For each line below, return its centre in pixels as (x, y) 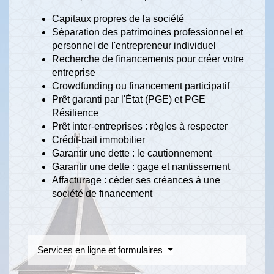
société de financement (102, 194)
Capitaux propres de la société (118, 19)
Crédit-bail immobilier (98, 140)
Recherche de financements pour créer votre (148, 59)
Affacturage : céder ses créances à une (136, 180)
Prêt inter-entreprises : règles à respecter (140, 127)
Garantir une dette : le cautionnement (132, 154)
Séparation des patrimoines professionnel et (147, 32)
